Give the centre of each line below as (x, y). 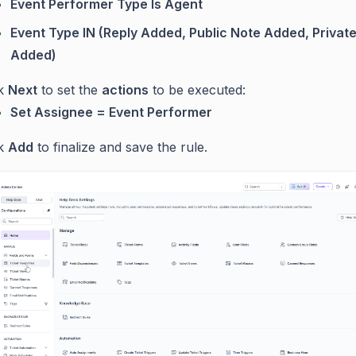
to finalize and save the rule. (120, 147)
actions (125, 89)
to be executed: (197, 89)
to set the (70, 89)
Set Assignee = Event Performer (111, 112)
